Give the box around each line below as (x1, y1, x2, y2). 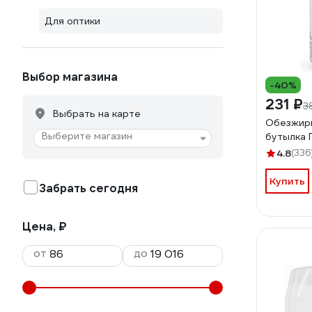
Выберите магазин (42, 130, 132, 142)
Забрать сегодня (39, 181, 138, 196)
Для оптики (45, 15, 100, 27)
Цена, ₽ (22, 219, 67, 234)
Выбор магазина (22, 70, 118, 84)
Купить (270, 175, 305, 187)
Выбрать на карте (53, 107, 141, 120)
